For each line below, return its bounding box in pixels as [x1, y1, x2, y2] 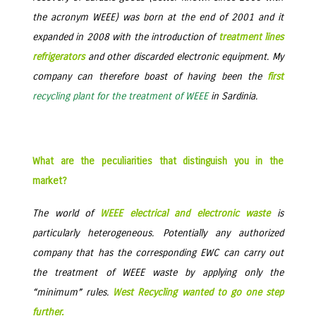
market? [32, 175, 67, 187]
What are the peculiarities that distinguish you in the [32, 155, 284, 167]
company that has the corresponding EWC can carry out [32, 247, 284, 259]
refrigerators [32, 51, 85, 63]
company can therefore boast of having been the [32, 71, 267, 83]
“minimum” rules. [32, 286, 114, 298]
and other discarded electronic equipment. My [85, 51, 284, 63]
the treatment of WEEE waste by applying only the [32, 267, 284, 279]
